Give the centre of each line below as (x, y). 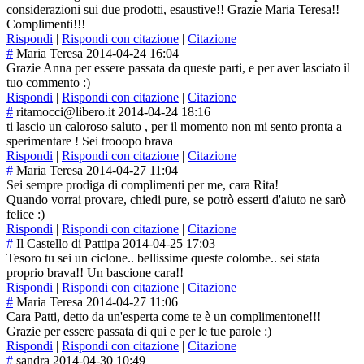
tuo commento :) (48, 83)
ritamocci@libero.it (65, 112)
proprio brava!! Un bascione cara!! (95, 273)
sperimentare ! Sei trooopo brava (90, 141)
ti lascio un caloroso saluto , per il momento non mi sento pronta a (174, 127)
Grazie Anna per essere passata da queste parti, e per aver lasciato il (178, 68)
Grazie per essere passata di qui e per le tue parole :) (139, 331)
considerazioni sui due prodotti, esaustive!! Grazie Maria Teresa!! (173, 10)
